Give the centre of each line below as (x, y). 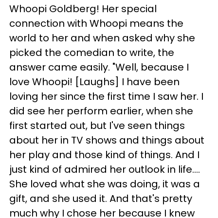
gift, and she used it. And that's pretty (101, 199)
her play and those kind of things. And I (104, 155)
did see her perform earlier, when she (101, 111)
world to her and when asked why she (102, 38)
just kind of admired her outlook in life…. (105, 169)
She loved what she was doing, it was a (105, 184)
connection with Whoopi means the (96, 23)
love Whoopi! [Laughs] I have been (94, 82)
